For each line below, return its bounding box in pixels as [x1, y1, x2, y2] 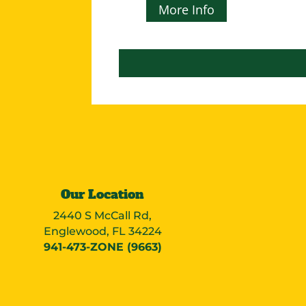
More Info [158, 1, 215, 18]
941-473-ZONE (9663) [43, 240, 162, 253]
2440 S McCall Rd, [53, 208, 152, 222]
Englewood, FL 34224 [43, 224, 162, 238]
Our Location [61, 185, 144, 203]
